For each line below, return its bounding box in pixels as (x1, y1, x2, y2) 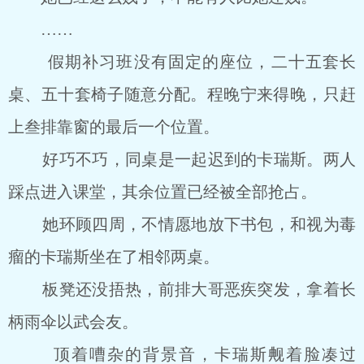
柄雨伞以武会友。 (8, 313, 138, 331)
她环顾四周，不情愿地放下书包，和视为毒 (8, 215, 356, 233)
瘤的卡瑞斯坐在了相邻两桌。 (8, 248, 219, 266)
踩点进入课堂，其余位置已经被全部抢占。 (8, 183, 317, 201)
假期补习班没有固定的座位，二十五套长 (8, 53, 356, 71)
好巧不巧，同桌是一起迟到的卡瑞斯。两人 (8, 150, 356, 168)
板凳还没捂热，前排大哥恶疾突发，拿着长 (8, 280, 356, 298)
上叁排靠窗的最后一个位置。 (8, 118, 219, 136)
